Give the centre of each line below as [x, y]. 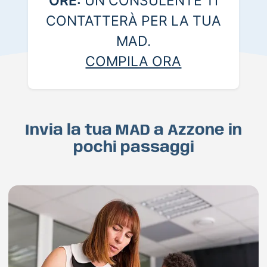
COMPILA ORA [133, 62]
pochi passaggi [133, 148]
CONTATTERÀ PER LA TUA [133, 21]
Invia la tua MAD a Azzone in [133, 131]
